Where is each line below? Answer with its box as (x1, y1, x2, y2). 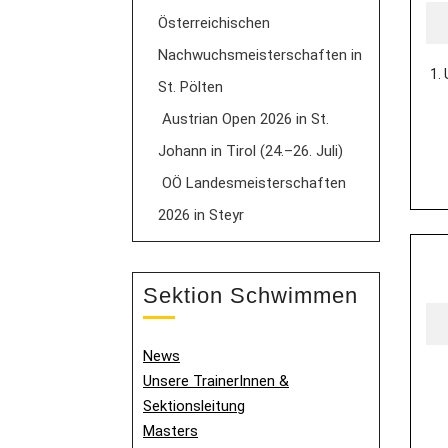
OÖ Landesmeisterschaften (162, 174, 347, 192)
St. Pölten (158, 78, 223, 96)
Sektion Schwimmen (143, 283, 358, 308)
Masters (143, 422, 198, 440)
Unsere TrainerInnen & (143, 372, 289, 390)
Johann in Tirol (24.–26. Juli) (158, 142, 343, 160)
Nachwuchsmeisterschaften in (158, 46, 362, 64)
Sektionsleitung (143, 397, 245, 415)
